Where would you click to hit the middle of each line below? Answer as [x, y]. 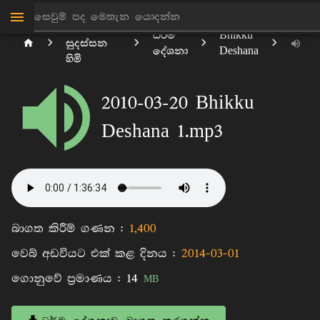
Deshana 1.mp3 [162, 132]
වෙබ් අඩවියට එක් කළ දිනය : [96, 254]
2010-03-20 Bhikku [178, 104]
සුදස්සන [87, 43]
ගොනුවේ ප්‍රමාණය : [69, 279]
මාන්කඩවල [94, 27]
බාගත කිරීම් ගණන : [70, 229]
